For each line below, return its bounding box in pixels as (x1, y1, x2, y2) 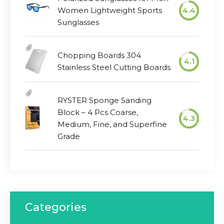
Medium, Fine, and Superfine (57, 119, 167, 129)
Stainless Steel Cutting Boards (57, 62, 170, 72)
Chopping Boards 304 (57, 50, 141, 60)
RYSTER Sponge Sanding (57, 95, 151, 105)
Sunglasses (57, 17, 99, 27)
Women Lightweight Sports (57, 5, 162, 15)
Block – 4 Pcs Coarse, (57, 107, 138, 117)
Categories (25, 200, 86, 214)
